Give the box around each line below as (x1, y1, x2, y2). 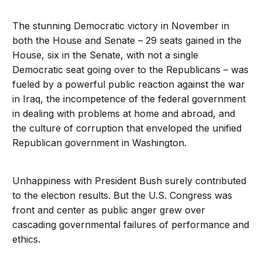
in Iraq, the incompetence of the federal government (12, 93, 246, 105)
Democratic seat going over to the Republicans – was (12, 64, 249, 75)
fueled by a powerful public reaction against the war (12, 78, 246, 90)
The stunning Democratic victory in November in (12, 20, 230, 32)
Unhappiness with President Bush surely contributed (12, 175, 247, 187)
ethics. (12, 233, 41, 245)
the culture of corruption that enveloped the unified (12, 122, 242, 134)
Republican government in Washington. (12, 137, 187, 149)
